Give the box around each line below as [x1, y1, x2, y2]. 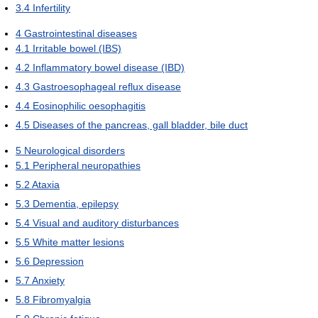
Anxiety [32, 274, 65, 286]
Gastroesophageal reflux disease [33, 80, 181, 92]
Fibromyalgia [33, 293, 91, 305]
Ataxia [32, 178, 60, 190]
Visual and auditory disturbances [33, 216, 179, 229]
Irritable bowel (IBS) [33, 42, 121, 54]
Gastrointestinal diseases [24, 27, 137, 39]
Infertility [33, 1, 70, 13]
